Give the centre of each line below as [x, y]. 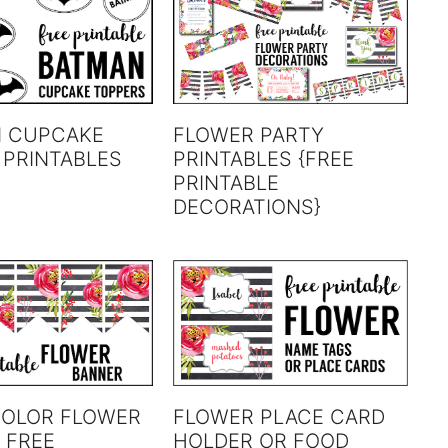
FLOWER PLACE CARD [279, 417]
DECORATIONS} [247, 207]
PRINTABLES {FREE [264, 159]
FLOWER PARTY [249, 135]
